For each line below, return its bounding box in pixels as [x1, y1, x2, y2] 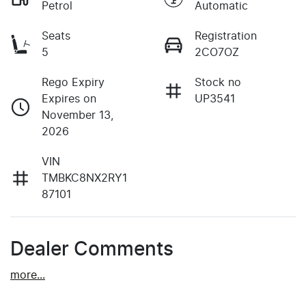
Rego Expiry [42, 76, 105, 88]
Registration [195, 30, 257, 42]
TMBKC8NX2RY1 [42, 172, 127, 184]
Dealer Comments [10, 240, 173, 260]
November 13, [42, 109, 113, 121]
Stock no [195, 76, 241, 88]
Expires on [42, 93, 96, 105]
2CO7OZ [195, 46, 239, 58]
